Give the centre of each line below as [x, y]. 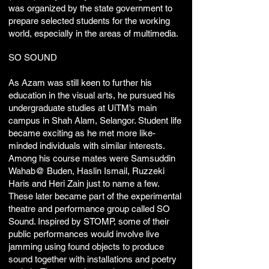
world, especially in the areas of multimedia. [93, 33]
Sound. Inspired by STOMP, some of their [89, 221]
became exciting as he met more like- [82, 133]
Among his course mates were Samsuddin [92, 158]
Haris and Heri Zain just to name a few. [84, 183]
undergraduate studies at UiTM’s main [83, 108]
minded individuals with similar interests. [86, 146]
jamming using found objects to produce [86, 246]
